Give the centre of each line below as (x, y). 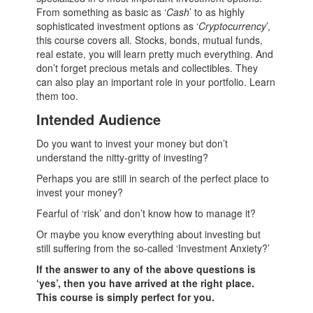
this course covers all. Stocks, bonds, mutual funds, (150, 40)
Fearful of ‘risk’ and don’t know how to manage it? (146, 213)
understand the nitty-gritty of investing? (123, 157)
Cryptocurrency (233, 26)
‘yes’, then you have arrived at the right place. (146, 283)
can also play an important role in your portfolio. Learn (156, 82)
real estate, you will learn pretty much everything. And (155, 54)
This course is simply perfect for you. (126, 297)
